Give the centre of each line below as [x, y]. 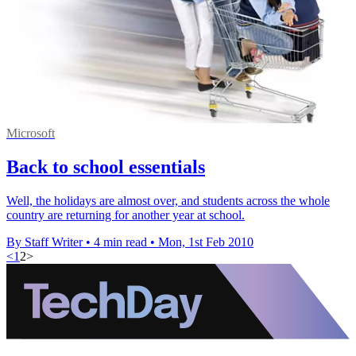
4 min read [120, 242]
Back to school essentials [106, 167]
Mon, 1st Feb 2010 [206, 242]
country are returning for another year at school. [126, 215]
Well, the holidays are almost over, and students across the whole [168, 201]
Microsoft [31, 133]
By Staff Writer [44, 242]
